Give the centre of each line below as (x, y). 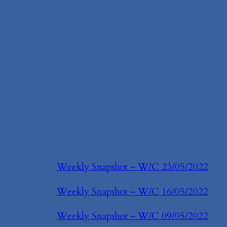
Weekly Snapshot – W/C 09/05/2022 (133, 216)
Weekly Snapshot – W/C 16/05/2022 (133, 191)
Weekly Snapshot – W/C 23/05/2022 (133, 167)
